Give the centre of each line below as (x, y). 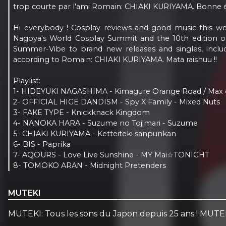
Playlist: (27, 80)
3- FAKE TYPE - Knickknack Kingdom (82, 112)
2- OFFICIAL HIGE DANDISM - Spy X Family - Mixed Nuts (117, 102)
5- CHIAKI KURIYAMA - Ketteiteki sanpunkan (95, 133)
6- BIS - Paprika (42, 144)
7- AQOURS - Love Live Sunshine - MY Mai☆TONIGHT (111, 155)
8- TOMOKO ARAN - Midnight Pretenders (90, 165)
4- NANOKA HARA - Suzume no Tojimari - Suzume (106, 123)
